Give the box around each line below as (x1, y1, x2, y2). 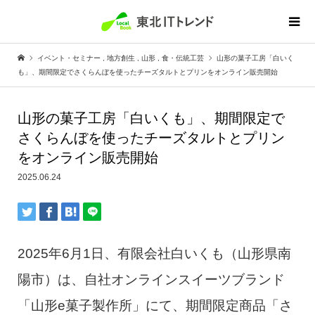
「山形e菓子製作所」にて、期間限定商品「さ (17, 298, 292, 313)
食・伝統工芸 (161, 54, 204, 62)
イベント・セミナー (37, 54, 101, 62)
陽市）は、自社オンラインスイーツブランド (17, 272, 285, 287)
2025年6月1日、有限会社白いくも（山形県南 (17, 246, 291, 261)
